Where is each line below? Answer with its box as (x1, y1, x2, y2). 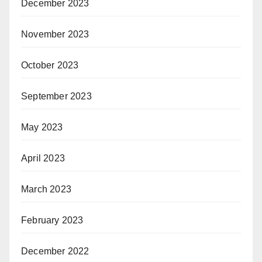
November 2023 (21, 29, 89, 39)
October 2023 (21, 60, 79, 70)
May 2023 (21, 122, 63, 132)
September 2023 (21, 91, 92, 101)
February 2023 (21, 215, 84, 225)
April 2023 (21, 153, 65, 163)
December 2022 (21, 246, 89, 256)
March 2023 (21, 184, 71, 194)
